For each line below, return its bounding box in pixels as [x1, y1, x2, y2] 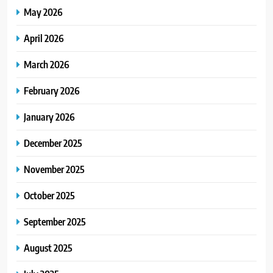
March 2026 [24, 58, 69, 71]
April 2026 [24, 32, 64, 45]
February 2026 [24, 84, 80, 97]
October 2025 [24, 189, 75, 202]
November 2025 [24, 163, 85, 176]
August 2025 [24, 241, 73, 255]
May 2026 [24, 5, 63, 19]
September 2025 [24, 215, 86, 229]
